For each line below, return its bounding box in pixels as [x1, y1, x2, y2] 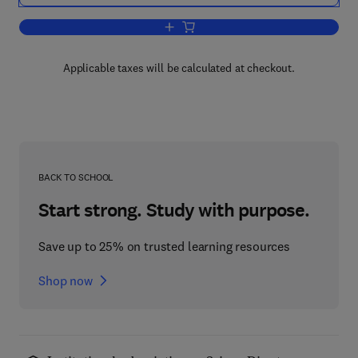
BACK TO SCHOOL [38, 171, 114, 183]
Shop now [38, 272, 93, 288]
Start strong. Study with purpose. [38, 197, 310, 223]
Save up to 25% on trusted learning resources [38, 238, 290, 254]
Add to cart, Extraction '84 [177, 22, 296, 34]
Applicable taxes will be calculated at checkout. [62, 61, 296, 75]
